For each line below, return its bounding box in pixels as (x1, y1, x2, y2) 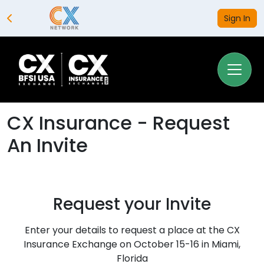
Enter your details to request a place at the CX (24, 223, 240, 237)
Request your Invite (53, 192, 211, 216)
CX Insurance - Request (7, 109, 230, 136)
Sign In (224, 12, 250, 24)
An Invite (7, 131, 88, 159)
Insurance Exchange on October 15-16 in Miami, (24, 237, 240, 251)
